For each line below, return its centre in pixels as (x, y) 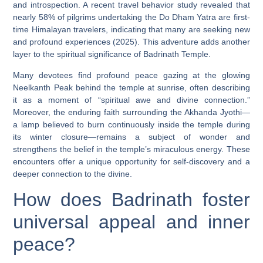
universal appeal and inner (131, 222)
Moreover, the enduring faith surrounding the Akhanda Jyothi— (131, 112)
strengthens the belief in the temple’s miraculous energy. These (131, 149)
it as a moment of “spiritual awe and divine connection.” (131, 100)
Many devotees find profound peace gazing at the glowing (131, 75)
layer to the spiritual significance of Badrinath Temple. (112, 54)
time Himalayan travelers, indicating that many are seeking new (131, 30)
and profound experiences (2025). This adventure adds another (131, 42)
